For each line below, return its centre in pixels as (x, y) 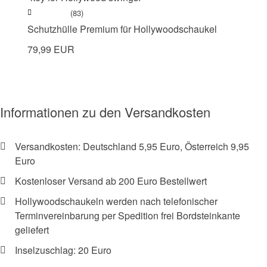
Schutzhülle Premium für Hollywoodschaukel (122, 29)
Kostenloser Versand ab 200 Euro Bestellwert (111, 181)
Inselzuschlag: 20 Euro (63, 250)
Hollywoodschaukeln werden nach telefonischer (116, 201)
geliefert (32, 229)
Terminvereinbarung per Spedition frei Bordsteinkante (128, 215)
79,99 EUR (51, 49)
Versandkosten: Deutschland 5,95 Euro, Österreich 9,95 (132, 146)
